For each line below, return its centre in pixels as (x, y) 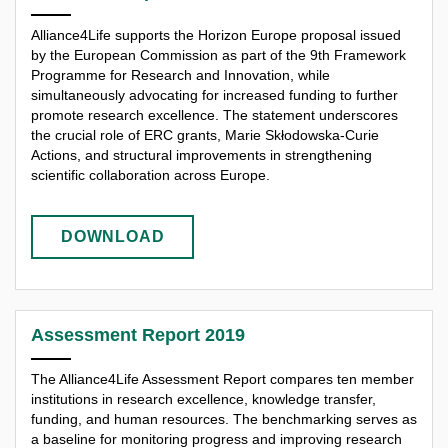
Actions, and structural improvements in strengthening (201, 155)
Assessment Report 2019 (138, 334)
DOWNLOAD (113, 236)
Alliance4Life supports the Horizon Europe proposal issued (216, 35)
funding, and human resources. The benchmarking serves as (224, 418)
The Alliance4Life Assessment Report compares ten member (222, 378)
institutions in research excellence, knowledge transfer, (203, 398)
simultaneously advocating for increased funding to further (214, 95)
